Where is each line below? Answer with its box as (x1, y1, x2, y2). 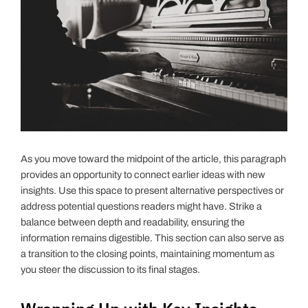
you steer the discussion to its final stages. (21, 263, 201, 275)
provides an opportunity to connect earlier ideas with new (21, 168, 266, 180)
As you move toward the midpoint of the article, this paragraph (21, 153, 287, 164)
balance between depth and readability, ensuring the (21, 216, 245, 228)
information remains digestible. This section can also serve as (21, 232, 285, 243)
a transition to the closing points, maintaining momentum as (21, 247, 275, 259)
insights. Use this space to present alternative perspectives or (21, 184, 285, 196)
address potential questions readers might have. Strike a (21, 200, 263, 212)
